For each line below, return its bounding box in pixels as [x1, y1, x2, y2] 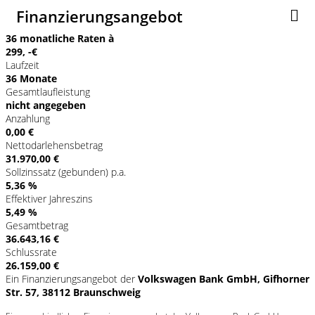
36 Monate [6, 71, 57, 85]
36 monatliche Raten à [6, 31, 114, 45]
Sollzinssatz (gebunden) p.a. [6, 165, 126, 179]
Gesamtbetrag [6, 218, 68, 232]
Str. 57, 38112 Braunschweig [6, 285, 141, 299]
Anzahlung [6, 111, 50, 125]
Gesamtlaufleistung [6, 84, 90, 98]
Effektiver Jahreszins [6, 191, 93, 205]
